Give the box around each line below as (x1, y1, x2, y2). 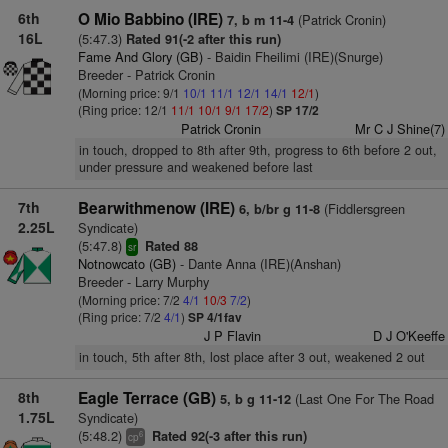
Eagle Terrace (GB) (77, 387, 216, 409)
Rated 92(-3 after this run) (147, 427, 307, 445)
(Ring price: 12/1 (77, 101, 171, 118)
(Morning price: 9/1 (77, 84, 183, 101)
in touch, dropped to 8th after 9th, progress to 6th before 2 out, (78, 141, 437, 159)
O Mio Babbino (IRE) (77, 8, 223, 30)
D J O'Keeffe (372, 326, 445, 345)
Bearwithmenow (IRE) (77, 197, 235, 219)
